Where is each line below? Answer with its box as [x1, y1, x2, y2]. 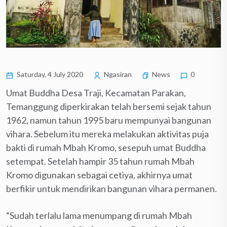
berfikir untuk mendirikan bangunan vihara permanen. [6, 182, 217, 194]
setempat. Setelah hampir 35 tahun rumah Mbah [6, 155, 195, 167]
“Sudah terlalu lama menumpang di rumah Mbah [6, 209, 192, 221]
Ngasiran [102, 69, 132, 79]
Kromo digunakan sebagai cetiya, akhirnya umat [6, 169, 193, 180]
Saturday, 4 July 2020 [15, 69, 83, 79]
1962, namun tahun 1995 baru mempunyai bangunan [6, 114, 211, 126]
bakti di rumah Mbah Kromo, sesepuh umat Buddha [6, 141, 206, 153]
